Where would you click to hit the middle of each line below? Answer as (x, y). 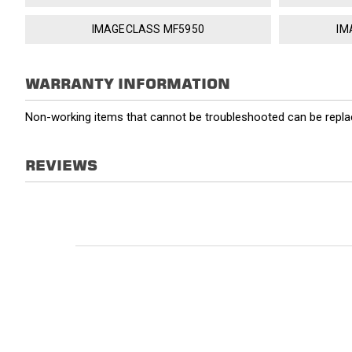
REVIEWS (61, 166)
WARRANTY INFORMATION (128, 84)
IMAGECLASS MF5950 (148, 29)
